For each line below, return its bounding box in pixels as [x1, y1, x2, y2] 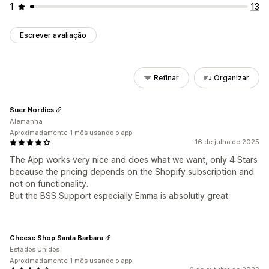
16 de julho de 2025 [195, 138, 259, 146]
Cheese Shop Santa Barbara [10, 233, 103, 242]
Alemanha [10, 117, 43, 125]
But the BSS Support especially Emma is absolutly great [10, 190, 228, 201]
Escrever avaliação [20, 31, 86, 40]
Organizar [214, 73, 249, 82]
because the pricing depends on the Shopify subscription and [10, 166, 254, 177]
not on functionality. [10, 178, 88, 189]
